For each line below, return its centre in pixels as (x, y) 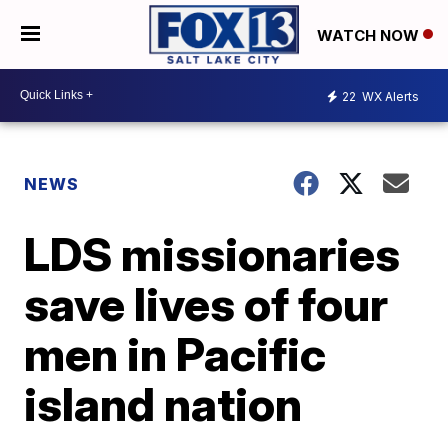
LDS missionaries (212, 253)
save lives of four (206, 303)
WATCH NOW (370, 35)
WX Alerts (389, 97)
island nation (163, 403)
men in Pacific (175, 353)
